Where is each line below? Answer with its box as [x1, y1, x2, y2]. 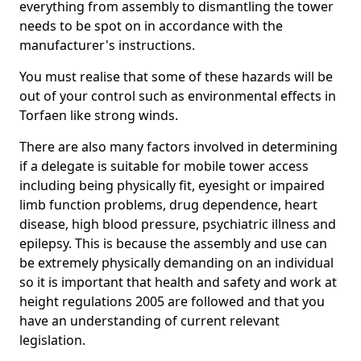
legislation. [19, 331, 85, 349]
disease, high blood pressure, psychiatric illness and [19, 215, 336, 233]
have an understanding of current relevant [19, 312, 280, 330]
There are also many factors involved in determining [19, 138, 338, 156]
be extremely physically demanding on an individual [19, 254, 334, 272]
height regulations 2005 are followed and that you [19, 293, 325, 310]
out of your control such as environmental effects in [19, 87, 336, 105]
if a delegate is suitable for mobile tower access [19, 157, 309, 175]
